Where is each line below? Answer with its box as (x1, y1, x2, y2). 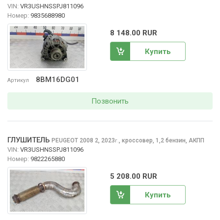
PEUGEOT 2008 (52, 137, 95, 144)
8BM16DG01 (36, 75, 80, 84)
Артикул (7, 77, 29, 84)
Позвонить (91, 96, 129, 106)
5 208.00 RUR (110, 171, 157, 181)
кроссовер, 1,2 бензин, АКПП (122, 137, 204, 144)
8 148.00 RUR (110, 28, 157, 37)
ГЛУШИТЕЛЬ (7, 135, 50, 144)
